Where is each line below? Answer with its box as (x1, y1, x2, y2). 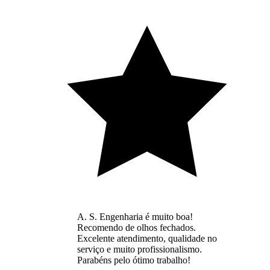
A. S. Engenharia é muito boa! (77, 211, 193, 222)
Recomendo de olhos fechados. (77, 222, 196, 233)
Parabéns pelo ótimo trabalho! (77, 254, 190, 265)
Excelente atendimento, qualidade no (77, 233, 217, 243)
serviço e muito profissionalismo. (77, 243, 202, 254)
